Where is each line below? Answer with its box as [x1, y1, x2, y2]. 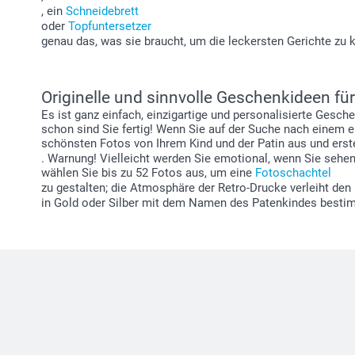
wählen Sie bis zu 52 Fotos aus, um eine [41, 166, 255, 180]
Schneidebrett [66, 4, 139, 18]
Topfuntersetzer [68, 19, 151, 33]
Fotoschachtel [255, 166, 331, 180]
